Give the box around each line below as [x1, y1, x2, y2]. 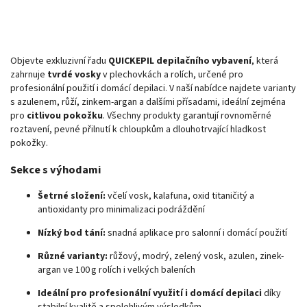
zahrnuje [10, 68, 47, 82]
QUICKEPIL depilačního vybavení [108, 54, 251, 69]
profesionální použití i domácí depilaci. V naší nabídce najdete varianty [10, 82, 296, 96]
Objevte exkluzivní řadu [10, 54, 108, 69]
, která [251, 54, 278, 69]
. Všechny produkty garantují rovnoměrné [103, 109, 271, 123]
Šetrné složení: [38, 188, 106, 203]
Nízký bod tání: [38, 225, 106, 240]
